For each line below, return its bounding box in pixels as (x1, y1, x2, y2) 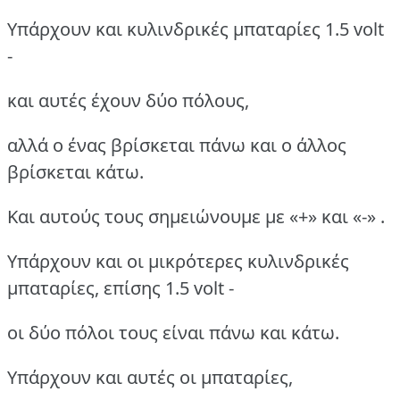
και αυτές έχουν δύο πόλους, (7, 87, 249, 112)
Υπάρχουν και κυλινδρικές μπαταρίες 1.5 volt (7, 16, 384, 41)
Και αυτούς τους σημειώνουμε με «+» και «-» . (7, 204, 385, 229)
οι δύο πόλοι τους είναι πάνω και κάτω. (7, 320, 339, 345)
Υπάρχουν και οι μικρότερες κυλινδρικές (7, 248, 349, 273)
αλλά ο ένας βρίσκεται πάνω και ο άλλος (7, 132, 346, 157)
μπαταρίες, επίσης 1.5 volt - (7, 275, 234, 300)
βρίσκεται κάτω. (7, 159, 144, 184)
